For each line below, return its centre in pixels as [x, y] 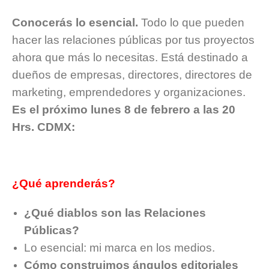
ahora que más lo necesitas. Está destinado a [130, 58]
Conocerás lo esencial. [75, 23]
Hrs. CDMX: [45, 127]
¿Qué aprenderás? [64, 184]
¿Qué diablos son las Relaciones [115, 213]
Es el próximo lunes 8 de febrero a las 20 [124, 110]
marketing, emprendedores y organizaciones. [129, 92]
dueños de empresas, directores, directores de [132, 75]
